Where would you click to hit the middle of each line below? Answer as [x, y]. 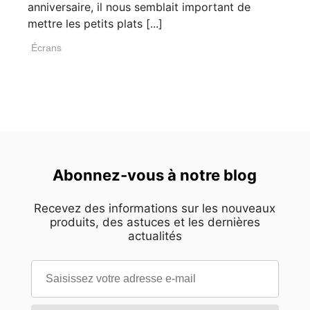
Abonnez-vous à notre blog [155, 175]
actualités [155, 236]
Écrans [46, 47]
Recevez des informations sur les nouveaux [155, 208]
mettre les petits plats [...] [95, 23]
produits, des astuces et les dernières [155, 222]
